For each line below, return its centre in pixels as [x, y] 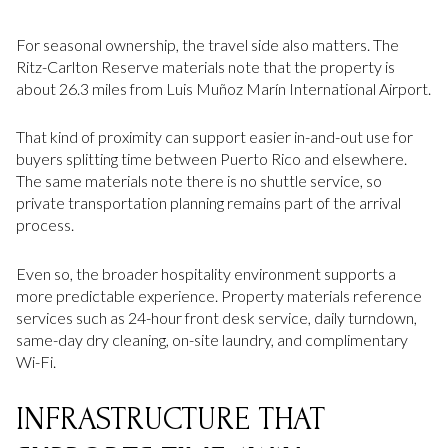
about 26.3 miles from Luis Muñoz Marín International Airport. [223, 88]
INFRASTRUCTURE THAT [170, 419]
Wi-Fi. [36, 362]
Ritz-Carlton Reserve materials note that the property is [205, 66]
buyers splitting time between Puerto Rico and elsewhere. [211, 159]
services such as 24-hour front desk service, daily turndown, [216, 318]
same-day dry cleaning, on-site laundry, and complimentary [212, 340]
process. [45, 225]
